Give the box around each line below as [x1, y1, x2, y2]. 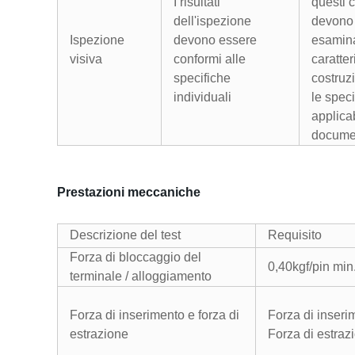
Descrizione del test [70, 228, 181, 242]
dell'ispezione [174, 14, 251, 28]
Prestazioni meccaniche [57, 185, 200, 199]
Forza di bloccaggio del [70, 250, 201, 264]
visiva [70, 52, 102, 66]
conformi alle [174, 52, 246, 66]
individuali [174, 90, 231, 104]
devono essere [174, 33, 257, 47]
